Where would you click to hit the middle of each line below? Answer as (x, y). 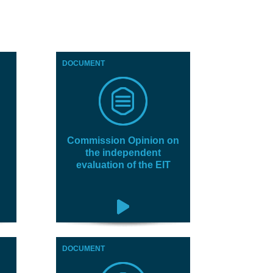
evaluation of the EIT (123, 165)
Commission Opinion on (123, 140)
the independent (123, 153)
